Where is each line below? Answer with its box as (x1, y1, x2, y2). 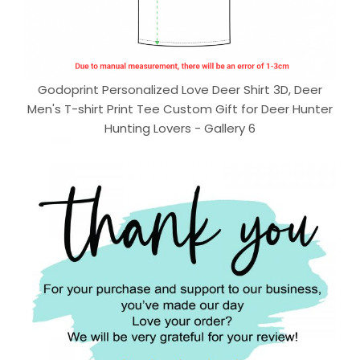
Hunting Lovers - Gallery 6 (104, 119, 256, 137)
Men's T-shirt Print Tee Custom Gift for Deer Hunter (27, 100, 333, 117)
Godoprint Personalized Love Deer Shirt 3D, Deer (38, 80, 322, 98)
